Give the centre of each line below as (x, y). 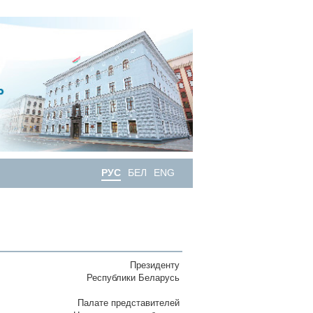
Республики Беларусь (134, 277)
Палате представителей (130, 303)
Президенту (156, 265)
